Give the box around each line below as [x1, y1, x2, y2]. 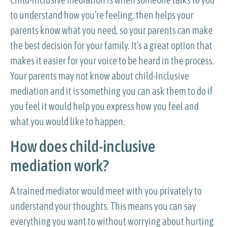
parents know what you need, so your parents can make [10, 24, 213, 36]
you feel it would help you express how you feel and [10, 100, 199, 112]
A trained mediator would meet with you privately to [10, 184, 202, 197]
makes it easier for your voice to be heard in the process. [10, 55, 214, 67]
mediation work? [10, 156, 109, 175]
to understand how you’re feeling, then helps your [10, 9, 194, 21]
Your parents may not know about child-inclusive [10, 70, 189, 82]
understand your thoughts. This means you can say [10, 200, 196, 212]
